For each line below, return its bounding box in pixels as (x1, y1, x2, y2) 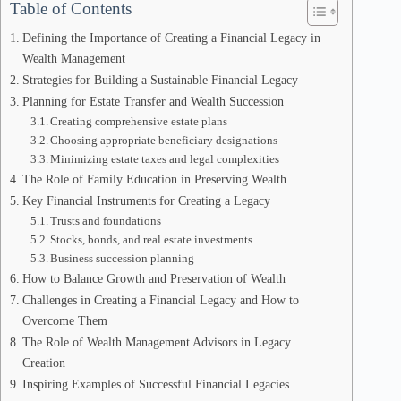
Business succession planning (50, 252, 195, 265)
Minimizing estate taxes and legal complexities (50, 152, 280, 166)
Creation (21, 355, 65, 370)
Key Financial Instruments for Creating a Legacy (21, 193, 270, 208)
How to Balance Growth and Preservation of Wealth (21, 271, 286, 286)
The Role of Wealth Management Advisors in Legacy (21, 335, 291, 349)
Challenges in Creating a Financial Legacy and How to (21, 293, 299, 307)
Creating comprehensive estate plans (50, 115, 228, 128)
